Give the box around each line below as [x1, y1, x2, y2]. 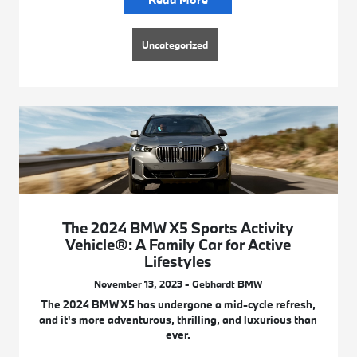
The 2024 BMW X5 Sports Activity [62, 218, 295, 237]
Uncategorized [142, 37, 209, 51]
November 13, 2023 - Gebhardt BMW [94, 277, 263, 290]
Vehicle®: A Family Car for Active [65, 234, 292, 254]
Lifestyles [144, 251, 213, 271]
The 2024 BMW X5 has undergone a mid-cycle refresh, [41, 296, 316, 312]
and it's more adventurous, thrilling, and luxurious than [39, 312, 318, 327]
